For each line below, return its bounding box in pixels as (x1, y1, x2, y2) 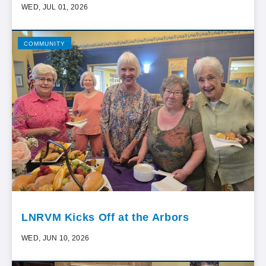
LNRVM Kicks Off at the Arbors (21, 211, 189, 223)
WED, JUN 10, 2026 (21, 233, 90, 242)
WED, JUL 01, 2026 (21, 2, 88, 11)
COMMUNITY (24, 40, 65, 47)
